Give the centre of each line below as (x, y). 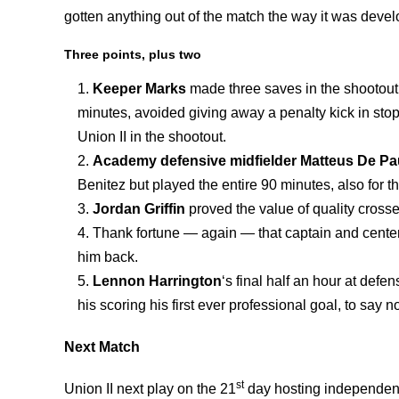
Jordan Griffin (139, 209)
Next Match (102, 347)
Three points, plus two (133, 54)
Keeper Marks (139, 89)
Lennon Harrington (157, 281)
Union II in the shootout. (152, 137)
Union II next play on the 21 (150, 389)
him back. (108, 257)
